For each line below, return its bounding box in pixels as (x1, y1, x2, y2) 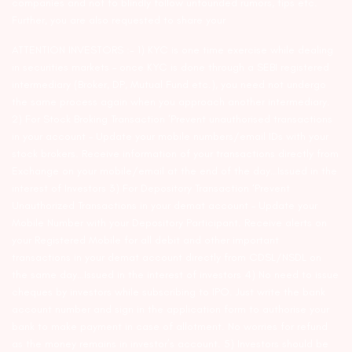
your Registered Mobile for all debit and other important (12, 233, 280, 247)
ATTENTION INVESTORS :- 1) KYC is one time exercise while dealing (12, 43, 334, 57)
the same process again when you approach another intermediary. (12, 95, 331, 108)
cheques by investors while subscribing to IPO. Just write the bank (12, 285, 326, 299)
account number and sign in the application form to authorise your (12, 302, 330, 316)
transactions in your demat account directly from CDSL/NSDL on (12, 251, 322, 264)
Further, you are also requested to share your (12, 13, 226, 27)
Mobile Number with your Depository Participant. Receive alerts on (12, 216, 328, 229)
